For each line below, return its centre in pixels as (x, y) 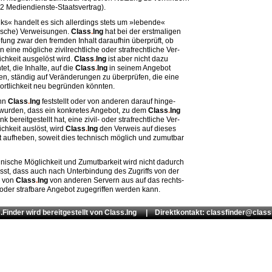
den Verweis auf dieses (137, 129)
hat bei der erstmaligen (142, 32)
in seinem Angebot (139, 68)
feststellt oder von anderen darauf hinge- (108, 101)
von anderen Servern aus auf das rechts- (116, 180)
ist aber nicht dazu (137, 59)
